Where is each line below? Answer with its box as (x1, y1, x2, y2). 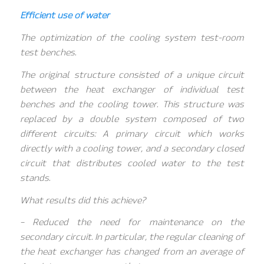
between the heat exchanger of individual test (19, 84, 245, 95)
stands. (19, 172, 50, 183)
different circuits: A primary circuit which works (19, 128, 245, 139)
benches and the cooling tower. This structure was (19, 98, 245, 110)
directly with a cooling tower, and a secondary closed (19, 143, 245, 154)
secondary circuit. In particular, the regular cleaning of (19, 232, 245, 243)
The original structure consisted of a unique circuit (19, 69, 245, 80)
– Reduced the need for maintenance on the (19, 217, 245, 228)
